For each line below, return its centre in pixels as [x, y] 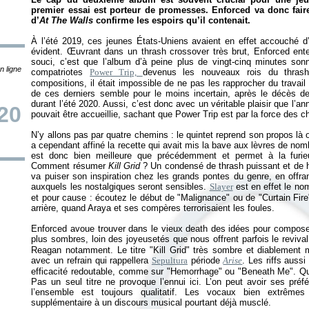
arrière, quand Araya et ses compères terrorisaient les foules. [153, 208]
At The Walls [67, 20]
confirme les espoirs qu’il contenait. [172, 20]
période [205, 260]
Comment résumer [70, 166]
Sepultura [169, 260]
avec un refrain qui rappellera [91, 260]
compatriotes [61, 72]
